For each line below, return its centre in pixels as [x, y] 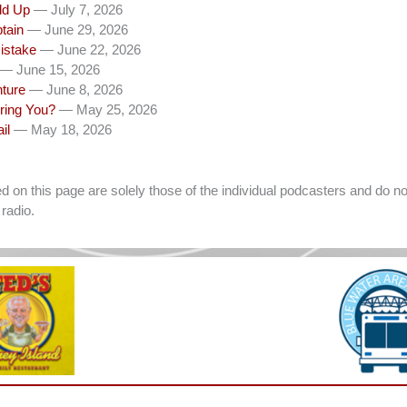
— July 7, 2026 [78, 10]
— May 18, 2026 [63, 129]
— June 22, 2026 [90, 50]
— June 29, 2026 [78, 30]
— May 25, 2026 [108, 109]
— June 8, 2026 [76, 89]
